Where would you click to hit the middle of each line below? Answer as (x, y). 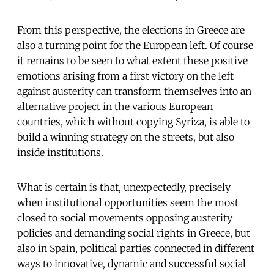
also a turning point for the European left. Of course (135, 45)
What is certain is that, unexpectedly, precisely (124, 187)
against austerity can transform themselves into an (134, 91)
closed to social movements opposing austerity (125, 217)
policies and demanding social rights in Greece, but (134, 233)
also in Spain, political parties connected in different (136, 248)
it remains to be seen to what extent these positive (132, 60)
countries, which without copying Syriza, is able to (133, 121)
